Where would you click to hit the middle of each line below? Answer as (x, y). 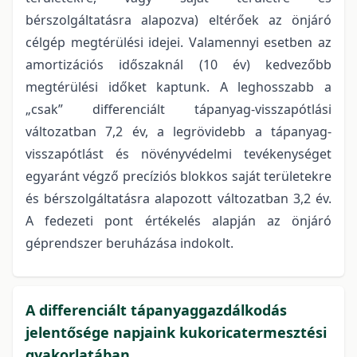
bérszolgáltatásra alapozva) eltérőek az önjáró (178, 20)
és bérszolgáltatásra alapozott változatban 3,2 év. (178, 199)
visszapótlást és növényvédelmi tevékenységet (178, 154)
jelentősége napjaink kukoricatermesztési (176, 333)
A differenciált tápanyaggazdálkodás (156, 310)
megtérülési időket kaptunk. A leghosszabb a (178, 87)
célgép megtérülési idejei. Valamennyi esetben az (178, 43)
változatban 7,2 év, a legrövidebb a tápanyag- (178, 132)
